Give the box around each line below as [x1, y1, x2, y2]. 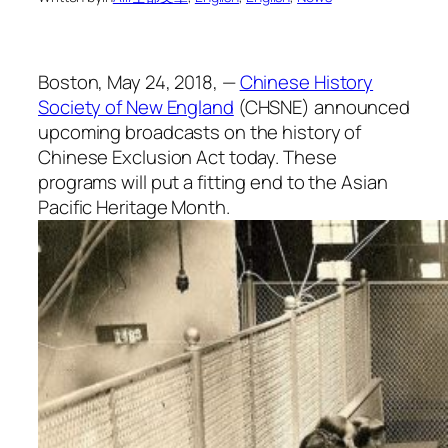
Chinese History [239, 68, 374, 95]
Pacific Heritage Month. [38, 193, 230, 220]
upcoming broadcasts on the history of [38, 118, 362, 145]
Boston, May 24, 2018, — [38, 68, 240, 95]
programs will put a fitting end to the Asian [38, 168, 388, 195]
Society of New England [38, 93, 234, 120]
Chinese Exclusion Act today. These [38, 143, 337, 170]
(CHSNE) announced [233, 93, 411, 120]
